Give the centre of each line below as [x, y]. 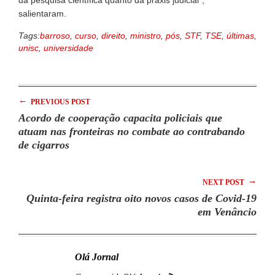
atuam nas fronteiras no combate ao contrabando [132, 131]
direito [113, 36]
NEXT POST [224, 182]
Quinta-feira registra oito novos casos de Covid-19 [141, 198]
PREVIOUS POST [60, 102]
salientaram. [46, 14]
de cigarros [44, 145]
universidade [68, 48]
